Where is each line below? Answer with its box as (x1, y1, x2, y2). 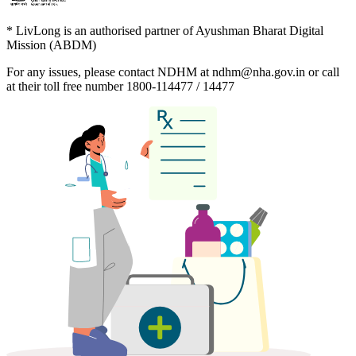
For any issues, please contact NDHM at (6, 64, 209, 79)
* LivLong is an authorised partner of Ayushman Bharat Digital (6, 23, 323, 37)
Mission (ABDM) (6, 37, 96, 52)
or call (308, 64, 339, 79)
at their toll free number (6, 79, 123, 93)
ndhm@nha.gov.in (212, 64, 305, 79)
